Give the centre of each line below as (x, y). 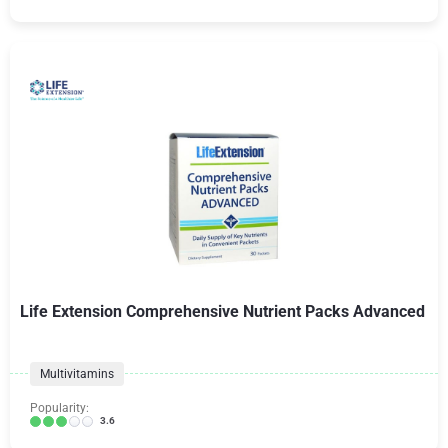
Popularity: (59, 408)
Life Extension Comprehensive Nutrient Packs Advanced (222, 311)
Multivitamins (77, 374)
